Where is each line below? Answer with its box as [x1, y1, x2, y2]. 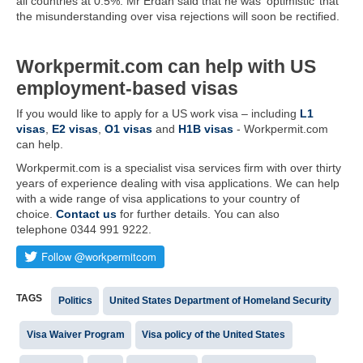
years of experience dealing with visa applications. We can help [16, 177, 340, 190]
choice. [16, 207, 56, 220]
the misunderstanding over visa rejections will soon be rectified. [16, 10, 340, 23]
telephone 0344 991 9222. [16, 223, 152, 236]
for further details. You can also [117, 207, 280, 220]
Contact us [56, 207, 117, 220]
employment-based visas [16, 78, 238, 99]
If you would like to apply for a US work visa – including [16, 107, 300, 120]
